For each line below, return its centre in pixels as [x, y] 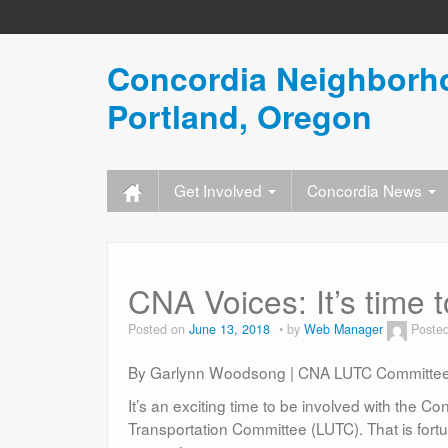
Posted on [158, 329]
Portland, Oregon [239, 116]
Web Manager [343, 329]
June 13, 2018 [229, 329]
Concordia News [366, 190]
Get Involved [220, 190]
